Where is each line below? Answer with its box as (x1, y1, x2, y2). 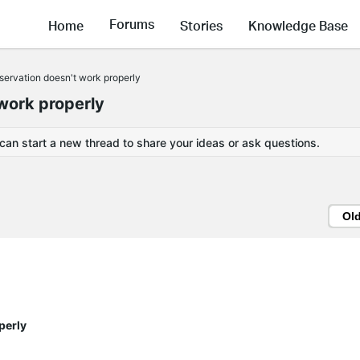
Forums (109, 15, 154, 33)
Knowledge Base (248, 16, 348, 34)
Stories (180, 16, 223, 34)
